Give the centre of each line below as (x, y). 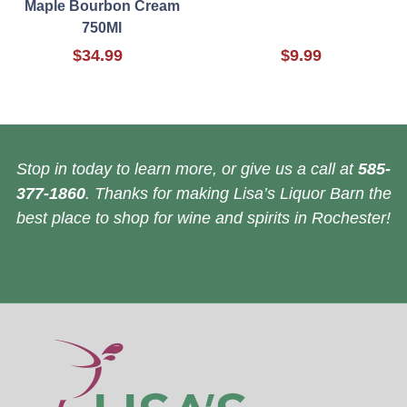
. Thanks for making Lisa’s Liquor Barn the (238, 194)
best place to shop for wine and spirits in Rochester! (203, 218)
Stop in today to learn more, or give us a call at (187, 169)
